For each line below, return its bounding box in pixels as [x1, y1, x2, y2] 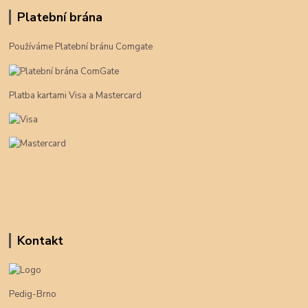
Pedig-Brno [9, 287, 57, 300]
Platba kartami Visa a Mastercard [9, 89, 142, 102]
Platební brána [16, 9, 102, 26]
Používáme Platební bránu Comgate [9, 41, 153, 54]
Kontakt [16, 232, 63, 250]
